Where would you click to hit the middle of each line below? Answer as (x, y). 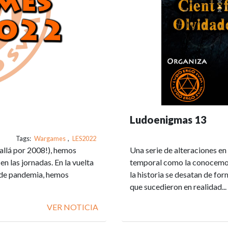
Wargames (50, 138)
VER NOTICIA (73, 207)
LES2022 (84, 138)
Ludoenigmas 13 (168, 120)
